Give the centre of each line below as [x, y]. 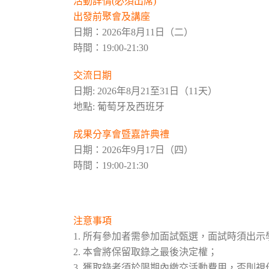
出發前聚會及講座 [112, 17]
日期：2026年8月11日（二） [133, 32]
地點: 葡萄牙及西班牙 [119, 107]
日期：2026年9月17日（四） [133, 150]
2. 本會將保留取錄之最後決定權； [145, 252]
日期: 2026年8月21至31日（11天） [145, 91]
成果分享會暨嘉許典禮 [121, 134]
